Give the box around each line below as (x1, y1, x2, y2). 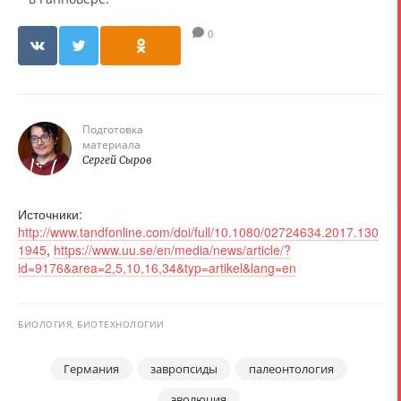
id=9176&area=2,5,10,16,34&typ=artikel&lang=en (18, 258, 296, 277)
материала (82, 136, 141, 152)
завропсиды (149, 360, 218, 377)
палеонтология (248, 360, 334, 377)
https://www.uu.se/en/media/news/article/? (54, 240, 291, 259)
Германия (63, 360, 119, 377)
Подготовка (82, 121, 143, 137)
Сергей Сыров (82, 152, 151, 166)
